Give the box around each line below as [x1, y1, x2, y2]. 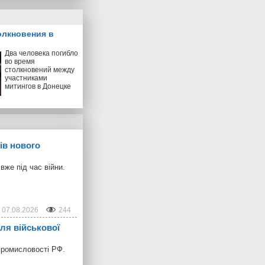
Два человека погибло [5, 49, 78, 57]
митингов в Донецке [5, 82, 71, 91]
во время [5, 57, 35, 66]
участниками [5, 73, 47, 82]
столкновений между [5, 65, 75, 74]
